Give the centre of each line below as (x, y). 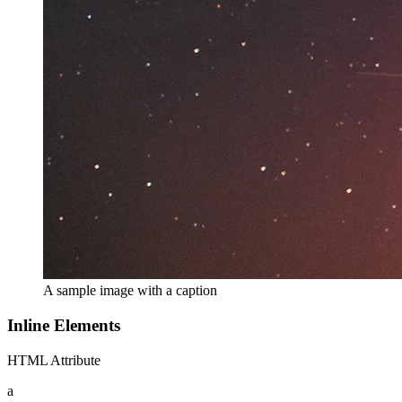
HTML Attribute (54, 360)
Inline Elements (64, 326)
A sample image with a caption (130, 291)
